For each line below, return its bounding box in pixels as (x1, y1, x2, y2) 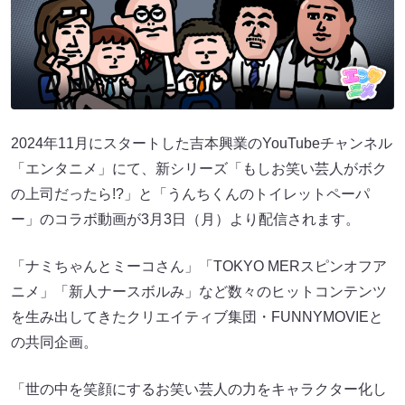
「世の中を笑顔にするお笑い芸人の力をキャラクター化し (11, 381, 387, 398)
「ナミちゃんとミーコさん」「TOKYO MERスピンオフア (11, 259, 387, 275)
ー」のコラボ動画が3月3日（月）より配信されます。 (11, 212, 360, 228)
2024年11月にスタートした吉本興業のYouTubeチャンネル (11, 136, 392, 152)
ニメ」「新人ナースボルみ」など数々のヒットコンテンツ (11, 284, 387, 300)
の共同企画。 (11, 334, 98, 351)
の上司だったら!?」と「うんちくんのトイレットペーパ (11, 186, 370, 202)
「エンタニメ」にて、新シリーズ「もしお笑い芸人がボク (11, 161, 387, 177)
